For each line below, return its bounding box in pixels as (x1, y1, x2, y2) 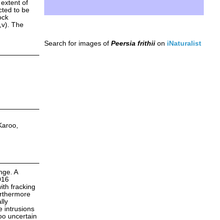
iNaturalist (166, 39, 201, 47)
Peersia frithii (110, 39, 155, 47)
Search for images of (44, 39, 111, 47)
